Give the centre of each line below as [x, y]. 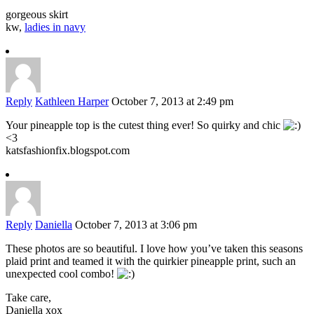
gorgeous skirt [37, 15]
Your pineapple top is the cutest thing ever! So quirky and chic [144, 125]
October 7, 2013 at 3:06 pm [136, 225]
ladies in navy [55, 27]
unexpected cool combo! [61, 274]
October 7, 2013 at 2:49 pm [172, 102]
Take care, [28, 298]
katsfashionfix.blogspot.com [68, 151]
